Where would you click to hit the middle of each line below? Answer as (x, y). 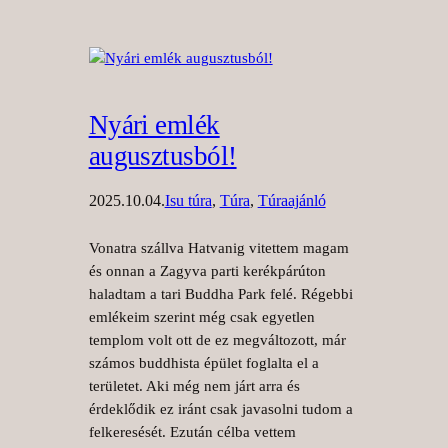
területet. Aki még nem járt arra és (194, 385)
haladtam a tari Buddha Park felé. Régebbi (220, 293)
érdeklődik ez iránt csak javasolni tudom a (220, 408)
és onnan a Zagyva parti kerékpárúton (207, 270)
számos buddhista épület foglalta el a (203, 362)
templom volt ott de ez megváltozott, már (217, 339)
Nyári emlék (154, 124)
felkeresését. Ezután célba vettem (192, 431)
